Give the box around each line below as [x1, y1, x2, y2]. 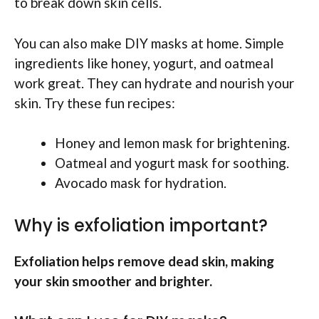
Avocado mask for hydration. [55, 174, 226, 192]
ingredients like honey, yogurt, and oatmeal [14, 54, 273, 71]
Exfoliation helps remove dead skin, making [14, 252, 274, 269]
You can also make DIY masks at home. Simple [14, 34, 284, 51]
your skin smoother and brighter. [14, 272, 212, 289]
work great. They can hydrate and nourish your [14, 74, 294, 91]
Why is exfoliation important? [14, 213, 268, 237]
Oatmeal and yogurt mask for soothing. [55, 155, 289, 172]
